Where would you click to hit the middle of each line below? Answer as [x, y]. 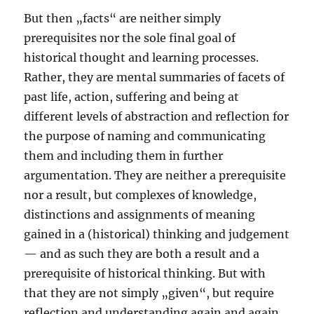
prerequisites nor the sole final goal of [130, 38]
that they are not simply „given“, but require [149, 293]
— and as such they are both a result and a [142, 254]
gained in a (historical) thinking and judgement [157, 234]
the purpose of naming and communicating [145, 136]
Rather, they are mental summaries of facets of [155, 77]
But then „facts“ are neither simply [123, 19]
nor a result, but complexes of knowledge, [141, 195]
